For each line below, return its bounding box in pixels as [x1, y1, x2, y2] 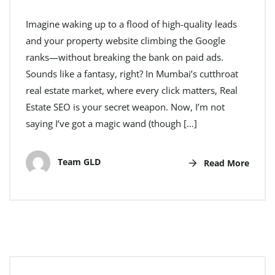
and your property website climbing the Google [26, 34, 225, 47]
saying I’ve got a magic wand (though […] [26, 117, 197, 130]
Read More [201, 157, 249, 169]
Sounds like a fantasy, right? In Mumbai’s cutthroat [26, 68, 238, 80]
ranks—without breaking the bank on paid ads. [26, 51, 223, 64]
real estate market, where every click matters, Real [26, 84, 238, 97]
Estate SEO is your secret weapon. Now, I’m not [26, 101, 225, 114]
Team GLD [55, 156, 101, 168]
